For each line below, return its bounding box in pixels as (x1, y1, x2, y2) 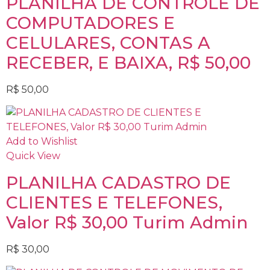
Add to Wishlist (6, 136, 78, 148)
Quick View (6, 150, 60, 162)
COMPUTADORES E (6, 12, 175, 33)
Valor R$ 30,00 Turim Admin (6, 212, 248, 233)
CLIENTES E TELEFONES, (6, 192, 222, 213)
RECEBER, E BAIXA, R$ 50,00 (6, 52, 251, 73)
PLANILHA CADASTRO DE (6, 172, 231, 193)
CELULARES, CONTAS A (6, 32, 210, 53)
